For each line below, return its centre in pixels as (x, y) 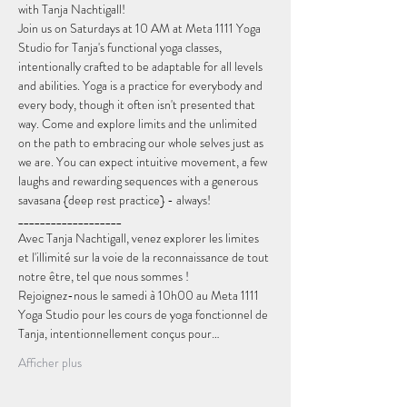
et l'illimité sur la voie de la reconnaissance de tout (145, 257)
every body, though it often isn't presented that (138, 104)
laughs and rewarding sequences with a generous (139, 181)
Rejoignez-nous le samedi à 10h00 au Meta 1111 (140, 295)
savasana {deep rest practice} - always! (114, 200)
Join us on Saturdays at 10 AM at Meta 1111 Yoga (141, 28)
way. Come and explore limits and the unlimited (139, 124)
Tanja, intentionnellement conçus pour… (119, 333)
